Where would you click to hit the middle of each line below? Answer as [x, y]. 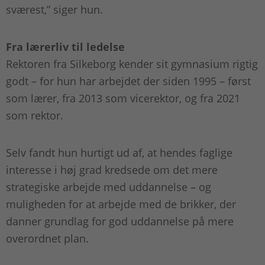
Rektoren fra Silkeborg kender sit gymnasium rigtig [132, 64]
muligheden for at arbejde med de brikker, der [121, 204]
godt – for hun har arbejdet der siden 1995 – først [128, 81]
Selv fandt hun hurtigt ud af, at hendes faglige [119, 153]
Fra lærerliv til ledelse [65, 47]
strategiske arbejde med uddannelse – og [109, 187]
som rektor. [36, 116]
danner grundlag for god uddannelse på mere [120, 222]
